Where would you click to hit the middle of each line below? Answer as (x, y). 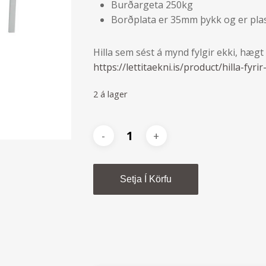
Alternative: (223, 153)
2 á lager (110, 94)
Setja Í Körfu (145, 179)
